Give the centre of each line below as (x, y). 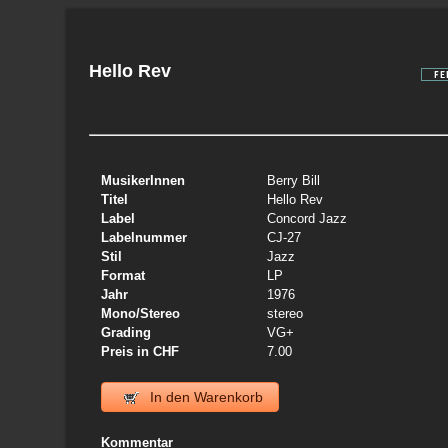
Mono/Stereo (141, 313)
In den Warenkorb (205, 397)
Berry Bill (294, 180)
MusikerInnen (143, 180)
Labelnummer (144, 237)
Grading (126, 332)
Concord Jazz (307, 218)
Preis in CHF (140, 351)
